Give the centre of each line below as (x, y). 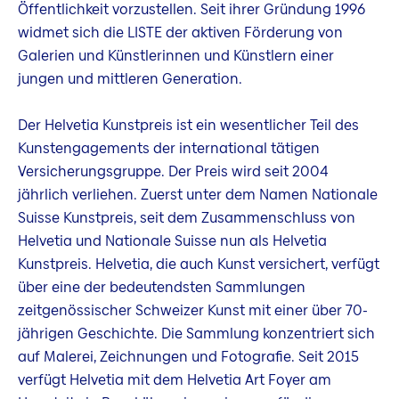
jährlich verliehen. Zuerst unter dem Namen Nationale (198, 194)
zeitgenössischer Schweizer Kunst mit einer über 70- (193, 310)
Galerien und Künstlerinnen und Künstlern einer (176, 55)
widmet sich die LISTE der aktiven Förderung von (180, 32)
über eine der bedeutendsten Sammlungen (162, 287)
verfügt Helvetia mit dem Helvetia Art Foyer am (175, 379)
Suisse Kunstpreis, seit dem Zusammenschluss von (187, 217)
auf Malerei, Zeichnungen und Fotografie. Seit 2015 (188, 356)
